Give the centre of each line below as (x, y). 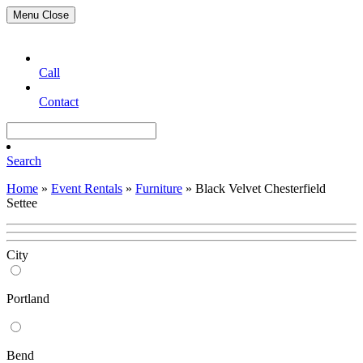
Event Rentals (87, 188)
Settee (22, 203)
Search (24, 161)
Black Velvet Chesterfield (261, 188)
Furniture (159, 188)
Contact (59, 102)
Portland (28, 299)
